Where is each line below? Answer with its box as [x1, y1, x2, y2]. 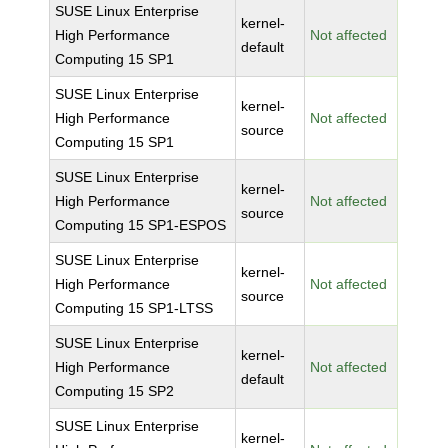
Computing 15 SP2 [55, 383, 175, 399]
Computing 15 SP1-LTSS [55, 300, 214, 316]
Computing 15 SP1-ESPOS [55, 217, 227, 233]
